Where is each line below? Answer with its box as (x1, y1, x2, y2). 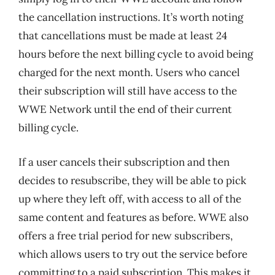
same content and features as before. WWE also (18, 210, 249, 224)
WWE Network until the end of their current (18, 103, 232, 116)
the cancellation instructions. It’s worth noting (18, 10, 243, 24)
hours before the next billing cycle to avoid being (18, 47, 253, 61)
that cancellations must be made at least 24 (18, 29, 227, 42)
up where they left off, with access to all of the (18, 192, 241, 206)
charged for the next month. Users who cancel (18, 66, 240, 79)
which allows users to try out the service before (18, 247, 247, 261)
